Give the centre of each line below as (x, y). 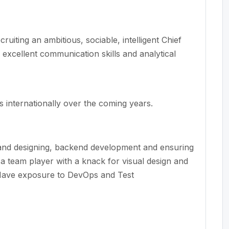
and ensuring (167, 147)
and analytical (148, 53)
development (116, 147)
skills (111, 53)
